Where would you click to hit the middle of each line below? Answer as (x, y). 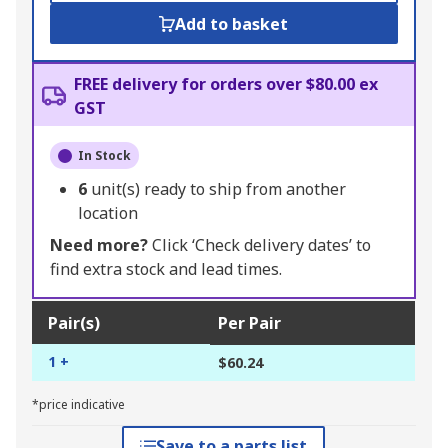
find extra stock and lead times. (166, 269)
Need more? (99, 245)
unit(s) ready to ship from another (218, 189)
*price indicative (78, 405)
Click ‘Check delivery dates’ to (259, 245)
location (108, 213)
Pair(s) (74, 323)
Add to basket (232, 24)
